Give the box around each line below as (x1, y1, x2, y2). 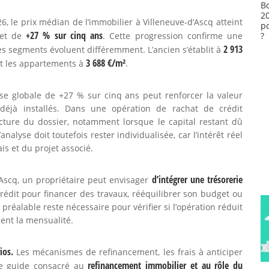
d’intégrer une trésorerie (151, 173, 243, 186)
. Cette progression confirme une (103, 30, 243, 41)
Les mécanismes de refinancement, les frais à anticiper (13, 246, 243, 258)
